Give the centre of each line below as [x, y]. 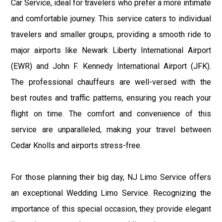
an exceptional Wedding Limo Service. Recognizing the [111, 193]
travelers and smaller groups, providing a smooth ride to [111, 34]
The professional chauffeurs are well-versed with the [111, 82]
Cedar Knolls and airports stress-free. [77, 145]
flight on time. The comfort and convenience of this [111, 113]
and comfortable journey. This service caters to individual [111, 18]
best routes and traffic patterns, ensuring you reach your [111, 98]
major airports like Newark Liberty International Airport [111, 50]
